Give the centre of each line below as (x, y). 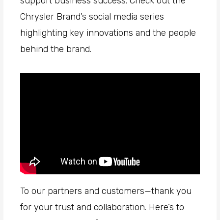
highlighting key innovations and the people (108, 33)
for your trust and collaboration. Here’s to (102, 207)
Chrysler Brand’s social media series (92, 17)
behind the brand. (56, 49)
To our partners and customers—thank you (106, 191)
